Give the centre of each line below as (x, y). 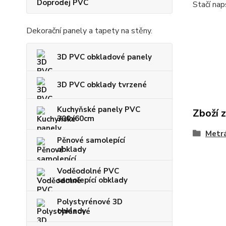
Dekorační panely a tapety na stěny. (89, 31)
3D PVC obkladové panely (104, 57)
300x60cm (76, 119)
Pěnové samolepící (91, 140)
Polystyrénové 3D (90, 202)
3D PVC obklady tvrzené (102, 85)
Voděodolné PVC (88, 171)
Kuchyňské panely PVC (99, 109)
